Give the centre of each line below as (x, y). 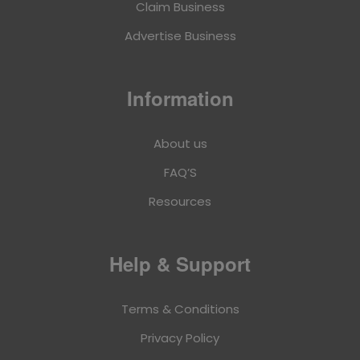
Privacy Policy (180, 338)
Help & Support (180, 264)
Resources (180, 202)
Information (180, 98)
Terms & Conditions (180, 309)
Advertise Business (180, 36)
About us (180, 144)
